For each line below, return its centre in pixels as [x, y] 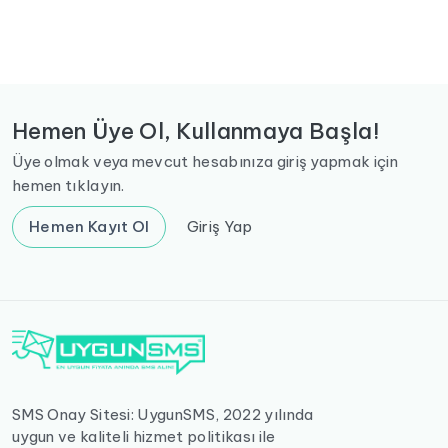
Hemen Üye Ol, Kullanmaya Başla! [195, 131]
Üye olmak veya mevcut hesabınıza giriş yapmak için [205, 161]
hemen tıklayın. [68, 185]
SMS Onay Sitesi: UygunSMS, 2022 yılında [163, 415]
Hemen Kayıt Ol [89, 226]
